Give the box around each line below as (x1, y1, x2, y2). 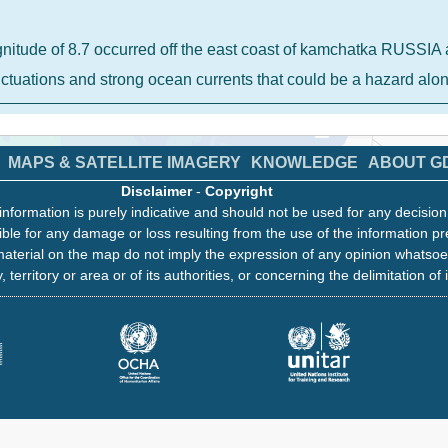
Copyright (205, 183, 273, 199)
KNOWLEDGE (250, 154, 358, 171)
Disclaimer (121, 183, 192, 199)
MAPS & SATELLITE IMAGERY (7, 154, 241, 171)
